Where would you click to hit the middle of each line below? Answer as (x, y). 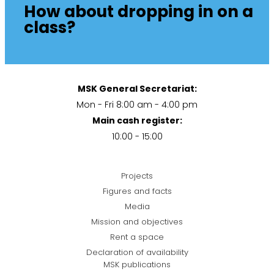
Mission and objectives (137, 221)
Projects (137, 176)
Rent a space (137, 237)
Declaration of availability (137, 252)
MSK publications (137, 264)
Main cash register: (137, 121)
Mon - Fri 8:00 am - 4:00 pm (137, 105)
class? (49, 28)
